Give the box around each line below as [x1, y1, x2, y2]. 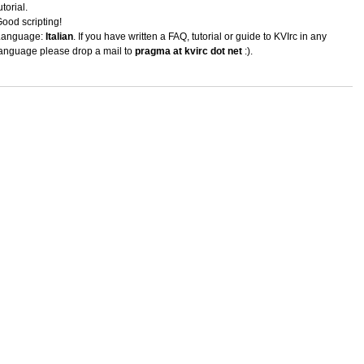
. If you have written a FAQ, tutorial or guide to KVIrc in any [73, 30, 327, 42]
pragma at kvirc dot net [135, 45, 242, 57]
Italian [45, 30, 73, 42]
